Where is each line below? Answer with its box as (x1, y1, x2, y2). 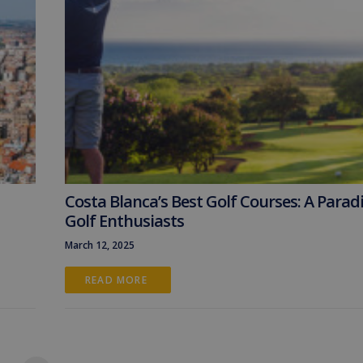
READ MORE (85, 273, 151, 287)
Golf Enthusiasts (65, 210, 184, 232)
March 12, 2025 (65, 238, 135, 252)
